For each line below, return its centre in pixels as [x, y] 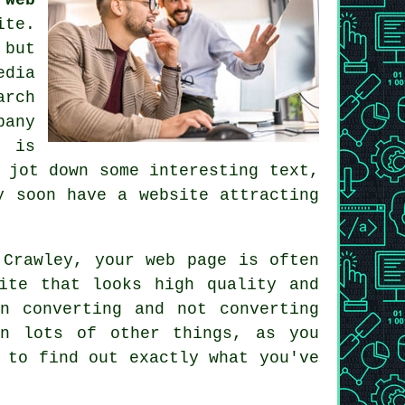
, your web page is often [197, 260]
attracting [264, 195]
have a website [138, 195]
